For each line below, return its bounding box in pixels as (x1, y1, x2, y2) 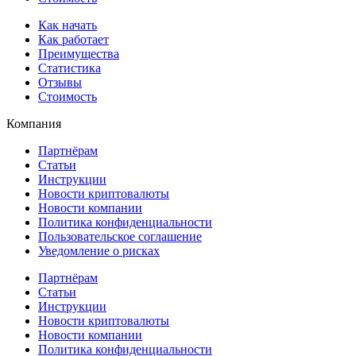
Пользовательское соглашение (38, 230, 202, 244)
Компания (6, 117, 61, 131)
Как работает (38, 33, 109, 47)
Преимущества (38, 47, 119, 61)
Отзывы (38, 75, 82, 90)
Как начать (38, 18, 97, 33)
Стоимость (38, 90, 97, 104)
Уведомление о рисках (38, 244, 160, 258)
